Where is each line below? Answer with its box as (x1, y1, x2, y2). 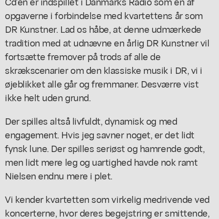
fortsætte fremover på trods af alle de (5, 49, 161, 63)
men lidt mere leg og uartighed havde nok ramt (5, 154, 198, 168)
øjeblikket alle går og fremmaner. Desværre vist (5, 76, 199, 90)
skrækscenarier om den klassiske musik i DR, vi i (5, 63, 202, 76)
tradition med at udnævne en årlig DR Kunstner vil (5, 35, 210, 49)
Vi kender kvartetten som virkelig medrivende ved (5, 192, 210, 205)
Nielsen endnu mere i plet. (5, 168, 112, 182)
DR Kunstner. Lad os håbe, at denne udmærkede (5, 22, 201, 35)
